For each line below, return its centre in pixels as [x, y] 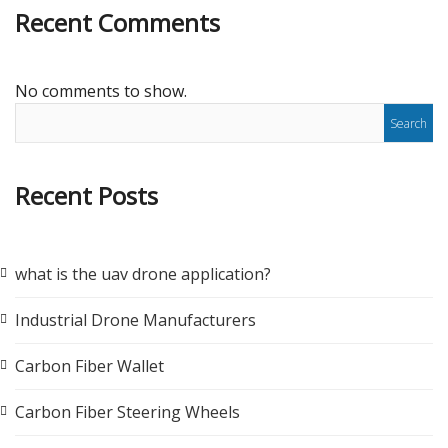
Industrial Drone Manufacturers [135, 319]
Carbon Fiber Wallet [89, 365]
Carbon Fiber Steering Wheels [127, 411]
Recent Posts [86, 195]
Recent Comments [117, 22]
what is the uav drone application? [143, 273]
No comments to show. [101, 90]
